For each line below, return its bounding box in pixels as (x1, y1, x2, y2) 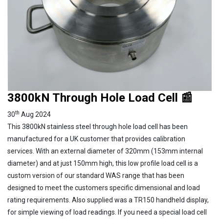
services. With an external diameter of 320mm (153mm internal (7, 147, 203, 155)
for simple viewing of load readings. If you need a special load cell (7, 208, 207, 217)
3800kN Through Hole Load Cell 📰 (7, 91, 193, 105)
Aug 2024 (20, 110, 51, 119)
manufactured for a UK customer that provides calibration (7, 135, 185, 143)
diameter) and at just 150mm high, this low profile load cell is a (7, 159, 198, 168)
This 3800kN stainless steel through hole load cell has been (7, 123, 188, 131)
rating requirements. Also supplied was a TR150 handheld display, (7, 196, 209, 204)
